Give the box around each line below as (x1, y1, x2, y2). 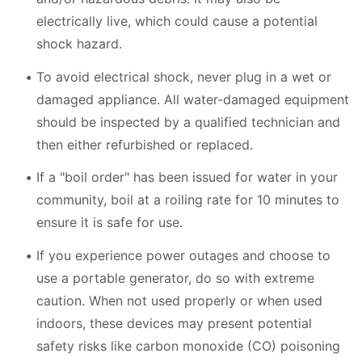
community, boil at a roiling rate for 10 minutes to (36, 192, 339, 208)
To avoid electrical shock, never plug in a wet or (36, 68, 331, 85)
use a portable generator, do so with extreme (36, 269, 314, 286)
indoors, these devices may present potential (36, 314, 312, 331)
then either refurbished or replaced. (36, 136, 253, 153)
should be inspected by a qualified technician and (36, 113, 340, 130)
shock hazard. (36, 36, 122, 52)
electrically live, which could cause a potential (36, 13, 318, 29)
